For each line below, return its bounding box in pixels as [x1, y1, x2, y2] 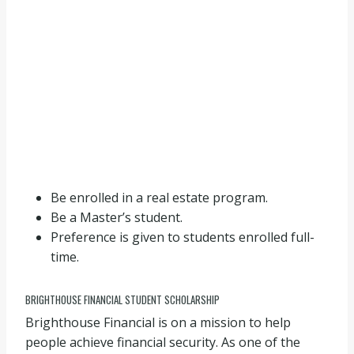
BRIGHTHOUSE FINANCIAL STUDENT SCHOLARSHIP [25, 292, 220, 307]
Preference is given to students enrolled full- [51, 228, 314, 246]
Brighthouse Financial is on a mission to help [25, 313, 291, 331]
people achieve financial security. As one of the [25, 333, 300, 351]
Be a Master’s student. [51, 209, 183, 226]
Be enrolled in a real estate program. [51, 189, 268, 206]
